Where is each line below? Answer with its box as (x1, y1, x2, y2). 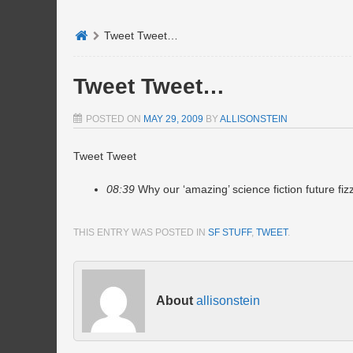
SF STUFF (208, 227, 251, 238)
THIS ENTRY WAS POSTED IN (73, 227, 208, 238)
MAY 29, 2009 (143, 113, 203, 124)
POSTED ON (86, 113, 143, 124)
